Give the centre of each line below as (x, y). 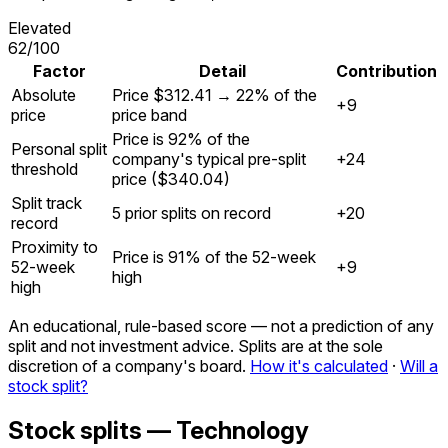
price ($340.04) (171, 179)
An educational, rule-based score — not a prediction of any (221, 326)
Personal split (59, 149)
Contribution (386, 71)
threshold (44, 169)
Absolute (43, 95)
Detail (222, 71)
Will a (419, 366)
